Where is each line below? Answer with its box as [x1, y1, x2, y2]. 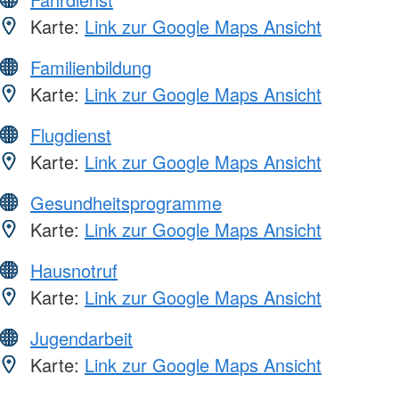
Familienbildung [30, 54, 151, 81]
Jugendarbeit [30, 325, 133, 352]
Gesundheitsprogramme [30, 190, 222, 216]
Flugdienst [30, 122, 111, 149]
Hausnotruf [30, 257, 118, 284]
